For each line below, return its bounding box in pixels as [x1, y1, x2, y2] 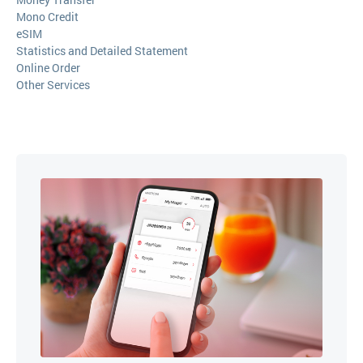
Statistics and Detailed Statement [16, 43, 188, 58]
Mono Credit [16, 9, 79, 24]
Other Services [16, 77, 90, 92]
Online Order [16, 60, 80, 75]
